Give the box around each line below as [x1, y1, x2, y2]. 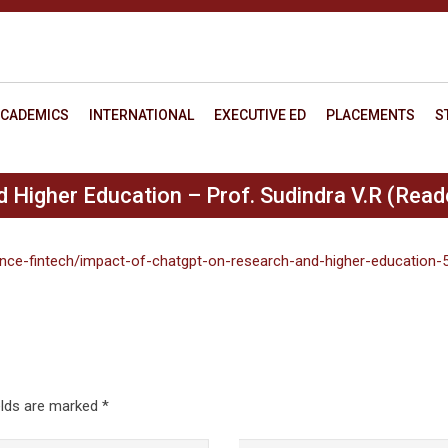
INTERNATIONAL [89, 107, 194, 123]
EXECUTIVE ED [214, 107, 306, 123]
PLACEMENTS [326, 107, 415, 123]
